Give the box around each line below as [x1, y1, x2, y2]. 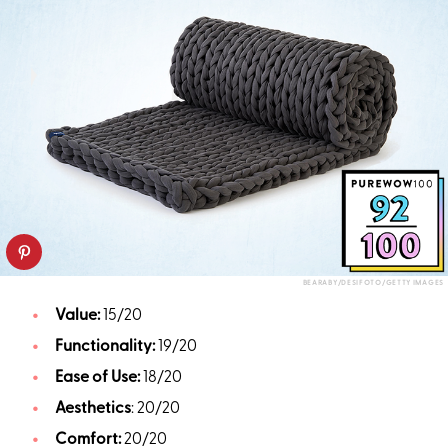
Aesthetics [54, 401, 131, 418]
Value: [54, 308, 103, 325]
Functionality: [54, 339, 158, 356]
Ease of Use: [54, 370, 140, 387]
